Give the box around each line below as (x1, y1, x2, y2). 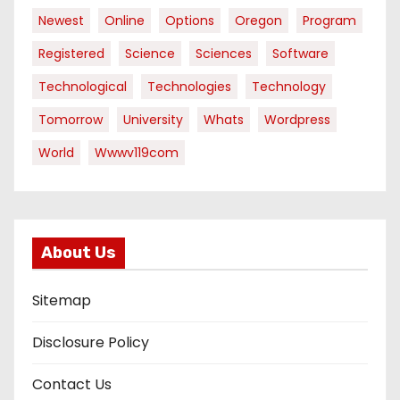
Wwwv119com (95, 143, 179, 162)
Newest (38, 11, 84, 29)
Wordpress (264, 110, 330, 129)
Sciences (196, 44, 252, 62)
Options (165, 11, 214, 29)
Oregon (235, 11, 282, 29)
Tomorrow (38, 110, 103, 129)
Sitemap (32, 289, 91, 311)
